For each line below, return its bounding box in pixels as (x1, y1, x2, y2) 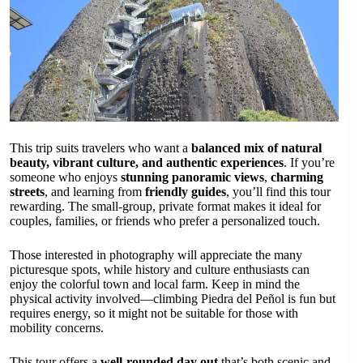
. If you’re (284, 155, 335, 169)
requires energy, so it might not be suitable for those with (10, 305, 298, 320)
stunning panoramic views (121, 169, 264, 184)
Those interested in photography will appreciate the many (10, 247, 302, 262)
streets (10, 184, 45, 199)
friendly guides (145, 184, 226, 199)
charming (271, 169, 323, 184)
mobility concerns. (10, 320, 104, 335)
